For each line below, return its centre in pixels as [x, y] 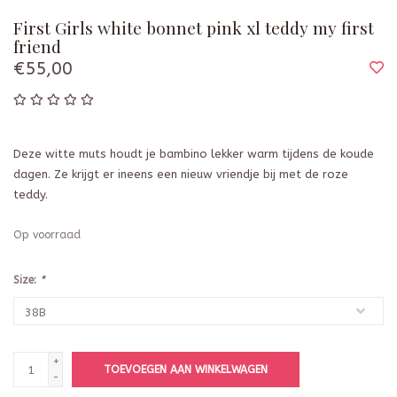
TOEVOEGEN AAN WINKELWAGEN [186, 370]
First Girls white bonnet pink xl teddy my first [194, 28]
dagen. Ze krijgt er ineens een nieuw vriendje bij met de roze [181, 175]
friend [37, 47]
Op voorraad [47, 235]
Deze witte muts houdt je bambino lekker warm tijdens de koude [194, 154]
